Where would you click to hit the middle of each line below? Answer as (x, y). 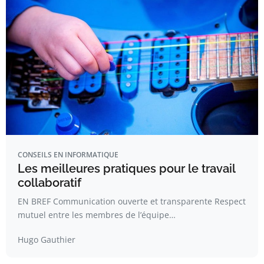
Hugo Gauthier (47, 240)
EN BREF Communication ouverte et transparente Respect (132, 201)
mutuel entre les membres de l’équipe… (97, 215)
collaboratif (49, 183)
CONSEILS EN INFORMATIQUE (68, 155)
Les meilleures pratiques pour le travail (126, 169)
